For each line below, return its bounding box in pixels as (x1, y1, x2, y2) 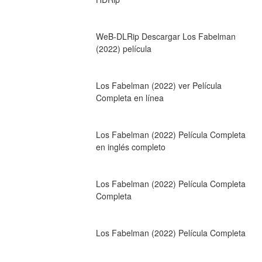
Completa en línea (95, 91, 164, 104)
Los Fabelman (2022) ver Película (95, 79, 222, 91)
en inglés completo (95, 140, 166, 153)
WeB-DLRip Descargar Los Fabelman (95, 30, 236, 42)
